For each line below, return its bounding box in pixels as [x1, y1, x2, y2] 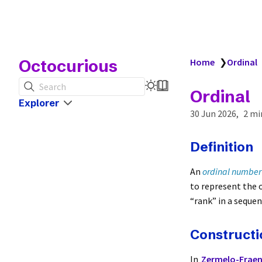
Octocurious [19, 56, 118, 76]
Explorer [19, 97, 59, 109]
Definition [190, 139, 253, 156]
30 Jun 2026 [190, 108, 236, 119]
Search [39, 80, 66, 92]
